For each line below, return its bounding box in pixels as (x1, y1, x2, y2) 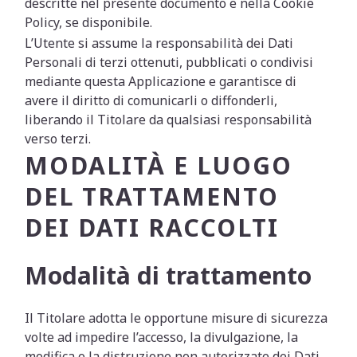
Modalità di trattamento (25, 259, 312, 292)
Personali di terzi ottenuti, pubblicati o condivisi (25, 53, 314, 71)
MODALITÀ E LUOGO (25, 149, 293, 182)
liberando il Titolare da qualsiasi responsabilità (25, 111, 312, 128)
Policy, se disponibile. (25, 14, 153, 31)
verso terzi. (25, 130, 92, 147)
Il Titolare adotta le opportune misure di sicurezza (25, 309, 328, 327)
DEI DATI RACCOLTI (25, 211, 280, 244)
